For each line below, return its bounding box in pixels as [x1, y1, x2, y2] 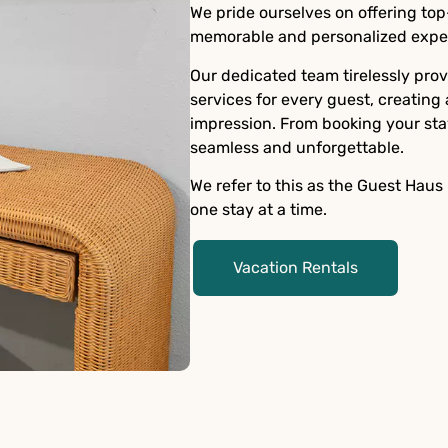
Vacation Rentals [233, 257, 359, 277]
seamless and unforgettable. [190, 137, 405, 157]
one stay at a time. [190, 200, 328, 220]
